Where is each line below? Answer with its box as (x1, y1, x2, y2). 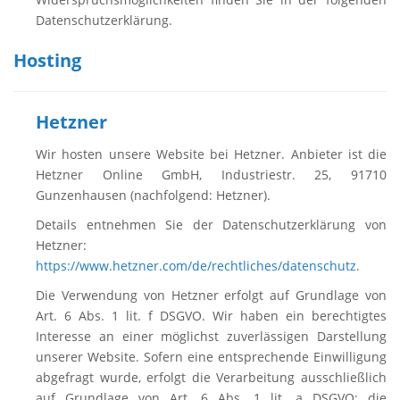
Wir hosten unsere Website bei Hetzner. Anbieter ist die (36, 146, 387, 162)
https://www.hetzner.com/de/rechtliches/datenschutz (36, 257, 356, 274)
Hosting (13, 48, 81, 72)
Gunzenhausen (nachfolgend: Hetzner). (36, 187, 271, 204)
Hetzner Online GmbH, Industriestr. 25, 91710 (36, 166, 387, 183)
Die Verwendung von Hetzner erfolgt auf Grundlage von (36, 287, 387, 304)
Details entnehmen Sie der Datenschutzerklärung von (36, 216, 387, 233)
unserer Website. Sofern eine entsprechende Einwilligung (36, 348, 387, 365)
